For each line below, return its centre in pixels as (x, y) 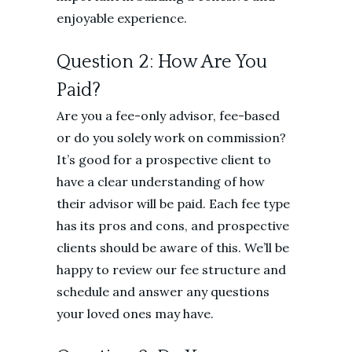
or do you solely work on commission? (171, 137)
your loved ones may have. (135, 313)
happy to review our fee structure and (171, 269)
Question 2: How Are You (162, 62)
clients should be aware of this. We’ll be (173, 247)
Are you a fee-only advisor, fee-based (168, 115)
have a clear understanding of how (161, 181)
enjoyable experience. (122, 18)
